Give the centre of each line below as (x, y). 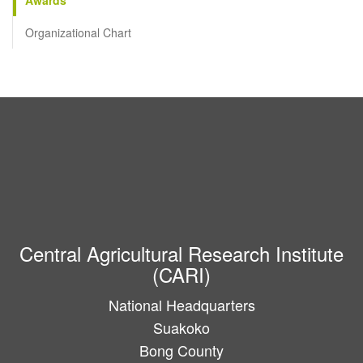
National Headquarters (181, 304)
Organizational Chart (78, 32)
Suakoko (181, 327)
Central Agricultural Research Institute (181, 253)
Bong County (181, 350)
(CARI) (181, 274)
